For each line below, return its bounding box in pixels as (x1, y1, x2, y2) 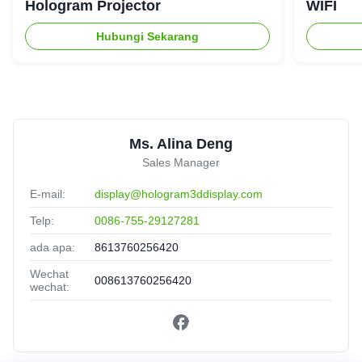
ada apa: (30, 241, 75, 255)
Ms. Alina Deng (129, 136, 233, 153)
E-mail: (30, 187, 65, 201)
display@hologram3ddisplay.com (95, 187, 263, 201)
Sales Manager (142, 156, 220, 170)
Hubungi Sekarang (95, 30, 199, 44)
